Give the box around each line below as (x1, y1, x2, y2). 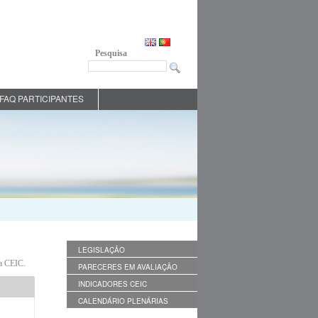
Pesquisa (94, 48, 127, 58)
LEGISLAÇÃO (77, 245, 125, 255)
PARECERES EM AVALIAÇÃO (77, 262, 177, 272)
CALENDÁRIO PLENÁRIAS (77, 296, 168, 306)
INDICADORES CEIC (77, 279, 147, 289)
